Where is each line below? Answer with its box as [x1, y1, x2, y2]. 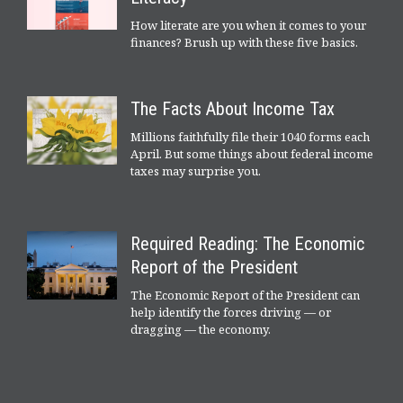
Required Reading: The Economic [130, 232, 365, 255]
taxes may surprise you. [130, 162, 261, 179]
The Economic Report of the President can [130, 286, 360, 303]
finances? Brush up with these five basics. [130, 33, 358, 50]
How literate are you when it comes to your [130, 16, 366, 33]
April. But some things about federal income [130, 145, 373, 162]
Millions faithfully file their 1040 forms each [130, 128, 370, 145]
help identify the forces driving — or [130, 303, 331, 320]
